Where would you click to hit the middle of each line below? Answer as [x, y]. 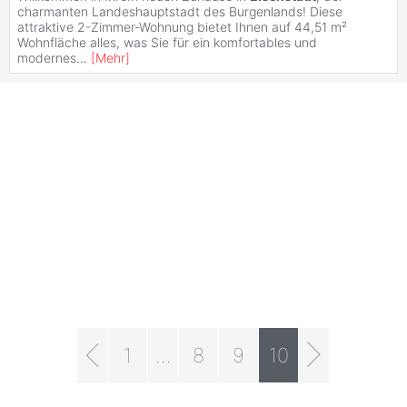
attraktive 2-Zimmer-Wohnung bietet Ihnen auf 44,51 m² [182, 26]
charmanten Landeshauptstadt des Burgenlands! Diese [180, 11]
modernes [47, 57]
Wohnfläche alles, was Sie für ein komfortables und [167, 42]
